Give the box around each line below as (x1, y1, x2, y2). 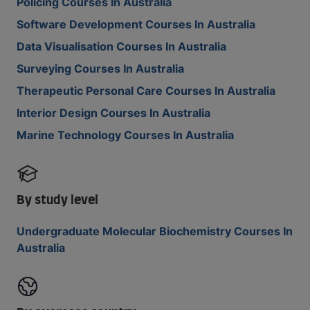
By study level (17, 194, 98, 207)
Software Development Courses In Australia (17, 17, 255, 31)
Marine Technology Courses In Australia (17, 128, 234, 142)
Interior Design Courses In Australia (17, 106, 210, 120)
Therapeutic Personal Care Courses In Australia (17, 84, 275, 98)
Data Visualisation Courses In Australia (17, 39, 226, 53)
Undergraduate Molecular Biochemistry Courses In (17, 224, 293, 238)
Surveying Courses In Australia (17, 62, 184, 75)
